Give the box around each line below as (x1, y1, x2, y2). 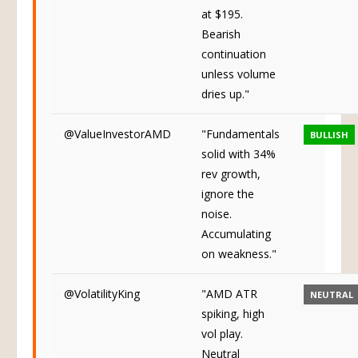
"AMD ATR (201, 294, 257, 309)
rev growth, (201, 174, 261, 189)
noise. (201, 214, 232, 229)
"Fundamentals (201, 134, 280, 149)
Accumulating (201, 234, 271, 249)
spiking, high (201, 314, 265, 329)
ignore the (201, 194, 254, 209)
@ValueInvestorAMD (64, 134, 171, 149)
